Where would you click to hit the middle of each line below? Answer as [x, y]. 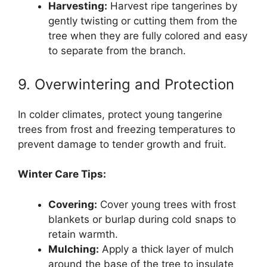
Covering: [73, 204]
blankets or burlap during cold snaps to [142, 219]
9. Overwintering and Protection [126, 84]
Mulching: [74, 249]
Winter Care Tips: [62, 174]
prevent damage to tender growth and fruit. [122, 144]
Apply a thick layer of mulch [166, 249]
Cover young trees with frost [167, 204]
